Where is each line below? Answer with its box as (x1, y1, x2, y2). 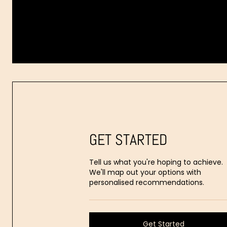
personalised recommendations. (89, 177, 204, 187)
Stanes (135, 32, 164, 44)
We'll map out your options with (89, 167, 201, 177)
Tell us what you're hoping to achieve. (89, 157, 223, 167)
